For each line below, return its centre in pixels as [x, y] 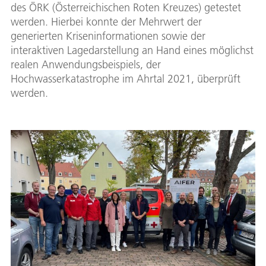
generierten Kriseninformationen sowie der [108, 36]
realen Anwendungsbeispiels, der [86, 65]
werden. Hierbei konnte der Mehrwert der [106, 22]
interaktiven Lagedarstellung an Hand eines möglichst [132, 50]
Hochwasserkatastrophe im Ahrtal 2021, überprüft [126, 79]
